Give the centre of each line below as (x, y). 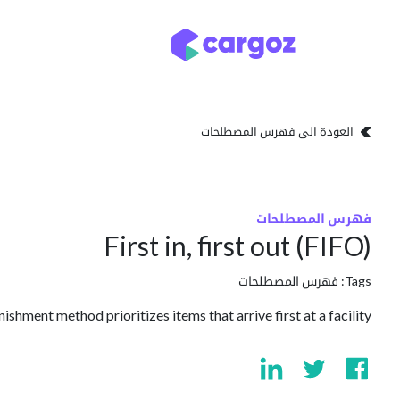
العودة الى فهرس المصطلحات (277, 131)
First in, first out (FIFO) (237, 246)
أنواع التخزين (113, 44)
